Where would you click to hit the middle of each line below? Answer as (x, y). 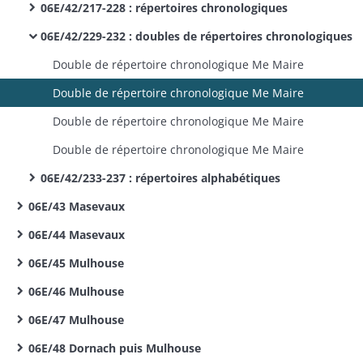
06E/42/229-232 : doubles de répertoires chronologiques (196, 36)
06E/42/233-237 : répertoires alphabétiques (160, 178)
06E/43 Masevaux (77, 206)
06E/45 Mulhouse (76, 263)
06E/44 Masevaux (77, 235)
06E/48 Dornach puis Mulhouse (115, 348)
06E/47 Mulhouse (76, 320)
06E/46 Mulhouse (76, 291)
